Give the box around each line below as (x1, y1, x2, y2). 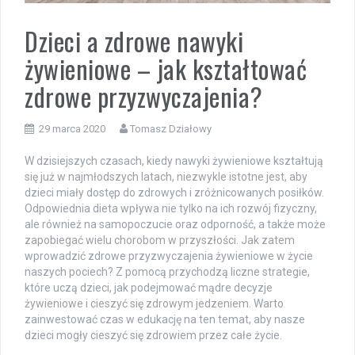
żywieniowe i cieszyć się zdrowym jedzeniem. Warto (25, 296, 284, 310)
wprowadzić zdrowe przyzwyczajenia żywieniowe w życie (25, 249, 313, 262)
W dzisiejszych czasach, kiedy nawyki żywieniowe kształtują (25, 154, 323, 167)
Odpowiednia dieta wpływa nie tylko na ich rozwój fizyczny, (25, 201, 317, 215)
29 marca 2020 (39, 122, 105, 135)
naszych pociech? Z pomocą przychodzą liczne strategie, (25, 265, 310, 278)
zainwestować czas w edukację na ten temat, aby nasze (25, 312, 305, 326)
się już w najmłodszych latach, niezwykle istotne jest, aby (25, 170, 307, 183)
